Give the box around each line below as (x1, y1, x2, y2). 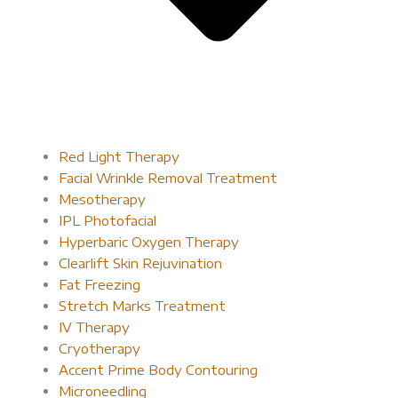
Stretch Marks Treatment (58, 297, 226, 314)
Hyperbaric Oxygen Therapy (58, 233, 239, 250)
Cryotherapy (58, 339, 140, 356)
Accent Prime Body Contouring (58, 361, 258, 378)
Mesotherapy (58, 190, 146, 207)
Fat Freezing (58, 275, 140, 292)
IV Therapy (58, 318, 130, 335)
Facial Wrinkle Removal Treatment (58, 169, 277, 186)
